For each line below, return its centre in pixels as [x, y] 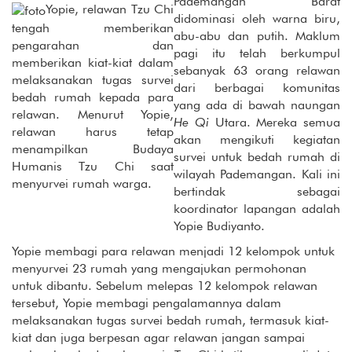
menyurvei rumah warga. [82, 183]
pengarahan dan [93, 45]
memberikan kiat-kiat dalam [93, 62]
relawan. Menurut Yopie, [93, 114]
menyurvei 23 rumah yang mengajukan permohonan [159, 268]
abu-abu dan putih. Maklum [257, 36]
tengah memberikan [93, 27]
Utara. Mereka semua [274, 122]
